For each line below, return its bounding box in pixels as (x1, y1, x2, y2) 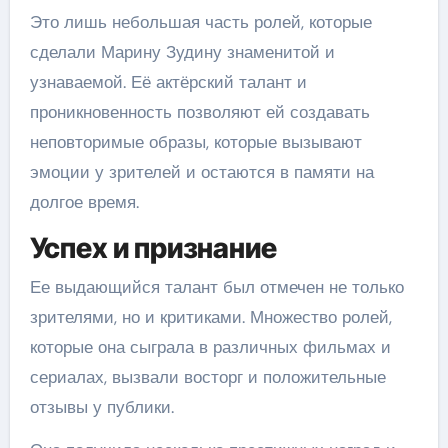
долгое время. (29, 190, 139, 213)
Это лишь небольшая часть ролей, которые (29, 10, 372, 33)
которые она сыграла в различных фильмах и (29, 336, 391, 358)
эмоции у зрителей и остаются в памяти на (29, 160, 374, 183)
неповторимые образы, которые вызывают (29, 130, 362, 153)
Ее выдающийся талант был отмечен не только (29, 276, 404, 298)
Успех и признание (29, 230, 277, 265)
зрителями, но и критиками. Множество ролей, (29, 306, 392, 328)
